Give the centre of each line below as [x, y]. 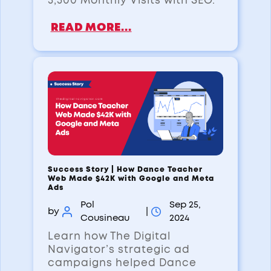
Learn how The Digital [109, 237]
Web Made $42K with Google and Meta [131, 179]
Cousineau [105, 218]
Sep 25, [185, 205]
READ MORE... [91, 28]
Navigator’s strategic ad [119, 250]
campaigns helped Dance [122, 263]
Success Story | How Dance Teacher [125, 170]
